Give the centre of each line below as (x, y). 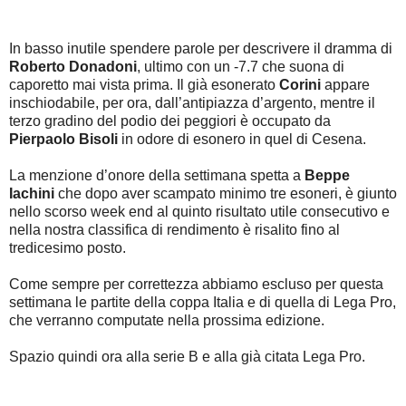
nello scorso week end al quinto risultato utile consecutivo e (199, 211)
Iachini (32, 193)
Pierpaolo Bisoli (63, 139)
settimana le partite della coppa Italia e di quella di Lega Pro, (203, 302)
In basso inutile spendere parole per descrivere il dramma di (201, 48)
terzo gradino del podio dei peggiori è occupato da (170, 121)
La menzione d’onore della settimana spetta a (157, 175)
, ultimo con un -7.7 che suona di (241, 66)
